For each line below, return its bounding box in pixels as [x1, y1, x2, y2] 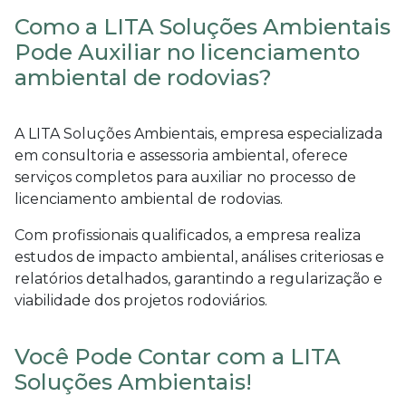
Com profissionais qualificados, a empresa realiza [14, 226, 361, 244]
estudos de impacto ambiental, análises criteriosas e [14, 247, 384, 266]
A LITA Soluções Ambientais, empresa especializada [14, 124, 382, 142]
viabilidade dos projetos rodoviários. [14, 291, 267, 309]
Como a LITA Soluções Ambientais [14, 13, 391, 40]
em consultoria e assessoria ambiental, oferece [14, 146, 348, 164]
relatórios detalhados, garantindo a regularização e [14, 269, 382, 287]
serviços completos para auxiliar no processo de [14, 168, 356, 186]
